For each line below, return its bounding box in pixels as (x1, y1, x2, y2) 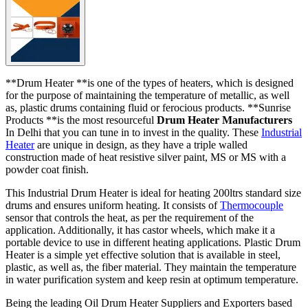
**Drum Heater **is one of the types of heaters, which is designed (5, 76, 294, 89)
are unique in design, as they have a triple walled (34, 138, 247, 151)
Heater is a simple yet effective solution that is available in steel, (5, 248, 280, 261)
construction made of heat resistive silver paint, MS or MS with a (5, 151, 286, 163)
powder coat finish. (5, 163, 89, 175)
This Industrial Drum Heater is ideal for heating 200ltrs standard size (5, 186, 301, 199)
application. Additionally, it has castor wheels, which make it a (5, 223, 275, 236)
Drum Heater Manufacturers (157, 113, 292, 126)
